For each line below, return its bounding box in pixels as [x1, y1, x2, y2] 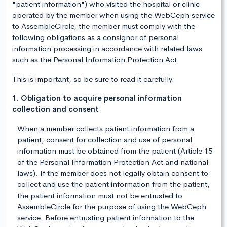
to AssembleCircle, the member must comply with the [12, 21, 195, 31]
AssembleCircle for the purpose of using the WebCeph [17, 202, 206, 212]
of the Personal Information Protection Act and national [17, 157, 208, 167]
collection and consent [12, 104, 99, 115]
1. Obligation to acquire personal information [12, 93, 182, 103]
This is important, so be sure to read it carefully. [12, 74, 174, 84]
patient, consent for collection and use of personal [17, 135, 192, 145]
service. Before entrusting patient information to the [17, 213, 194, 223]
